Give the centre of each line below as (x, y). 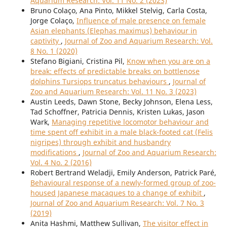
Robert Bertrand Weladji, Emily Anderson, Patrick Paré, (123, 173)
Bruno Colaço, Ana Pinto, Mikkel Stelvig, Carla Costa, (119, 11)
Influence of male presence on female (141, 21)
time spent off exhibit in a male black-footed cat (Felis (121, 132)
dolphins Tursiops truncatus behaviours (99, 82)
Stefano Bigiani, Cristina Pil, (78, 61)
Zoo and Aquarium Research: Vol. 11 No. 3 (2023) (113, 92)
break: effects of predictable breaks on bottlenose (115, 71)
